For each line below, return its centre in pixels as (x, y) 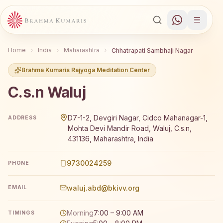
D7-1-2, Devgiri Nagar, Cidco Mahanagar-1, (138, 118)
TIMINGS (21, 213)
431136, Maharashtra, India (111, 139)
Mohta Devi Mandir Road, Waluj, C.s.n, (130, 128)
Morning (80, 213)
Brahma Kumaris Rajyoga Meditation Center (86, 70)
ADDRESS (22, 117)
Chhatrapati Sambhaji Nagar (152, 50)
